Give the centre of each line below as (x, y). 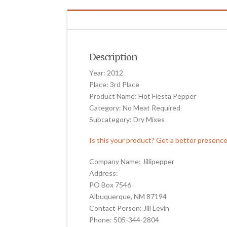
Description (113, 57)
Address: (104, 173)
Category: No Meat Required (135, 108)
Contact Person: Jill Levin (129, 208)
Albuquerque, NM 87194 (128, 196)
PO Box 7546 (110, 184)
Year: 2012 (106, 73)
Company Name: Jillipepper (132, 161)
